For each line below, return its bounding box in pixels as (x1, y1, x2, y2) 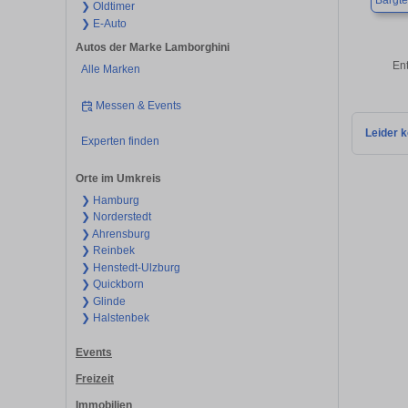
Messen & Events (96, 98, 182, 112)
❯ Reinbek (80, 244, 135, 258)
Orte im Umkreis (76, 171, 161, 185)
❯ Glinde (80, 294, 126, 308)
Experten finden (80, 135, 159, 148)
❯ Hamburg (80, 193, 139, 207)
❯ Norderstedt (80, 210, 151, 224)
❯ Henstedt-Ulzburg (80, 260, 180, 274)
